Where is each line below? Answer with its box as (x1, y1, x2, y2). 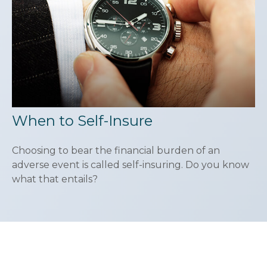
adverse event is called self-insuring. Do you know (11, 159, 249, 171)
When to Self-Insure (11, 112, 153, 130)
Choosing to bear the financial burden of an (11, 145, 220, 157)
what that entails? (11, 173, 98, 185)
